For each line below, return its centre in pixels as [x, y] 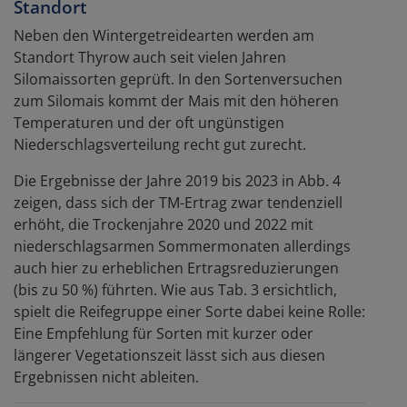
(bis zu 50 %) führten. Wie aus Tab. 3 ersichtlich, [175, 289]
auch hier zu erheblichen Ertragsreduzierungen [176, 268]
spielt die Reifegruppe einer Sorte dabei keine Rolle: [189, 311]
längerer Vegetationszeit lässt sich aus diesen [169, 355]
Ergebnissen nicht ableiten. [106, 377]
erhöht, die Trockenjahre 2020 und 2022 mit [164, 224]
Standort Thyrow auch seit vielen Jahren [150, 57]
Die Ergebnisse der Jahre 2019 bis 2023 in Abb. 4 [177, 180]
